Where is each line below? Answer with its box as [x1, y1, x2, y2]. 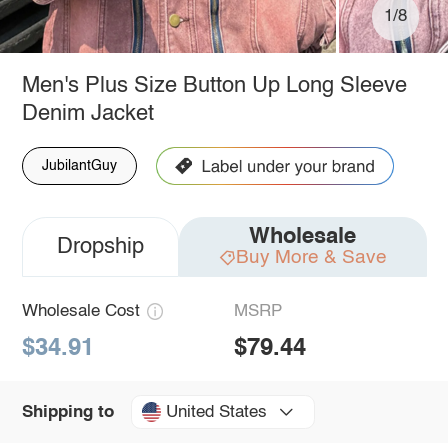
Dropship [56, 235, 144, 258]
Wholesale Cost [21, 302, 140, 320]
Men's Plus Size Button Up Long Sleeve [21, 74, 407, 97]
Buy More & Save [235, 247, 387, 267]
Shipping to [21, 403, 114, 421]
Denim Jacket [21, 102, 154, 125]
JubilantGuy [41, 158, 117, 173]
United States [165, 403, 267, 421]
